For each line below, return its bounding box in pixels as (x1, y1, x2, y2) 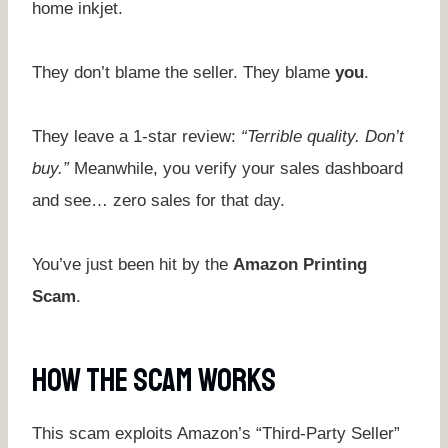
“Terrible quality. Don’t (241, 126, 404, 146)
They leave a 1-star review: (32, 126, 241, 146)
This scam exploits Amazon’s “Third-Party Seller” (32, 423, 400, 443)
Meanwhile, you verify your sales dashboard (69, 158, 403, 178)
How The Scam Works (32, 360, 276, 401)
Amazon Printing (233, 254, 367, 274)
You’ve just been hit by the (32, 254, 233, 274)
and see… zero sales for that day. (32, 190, 285, 210)
